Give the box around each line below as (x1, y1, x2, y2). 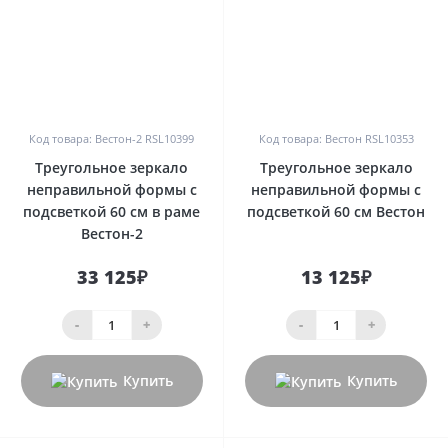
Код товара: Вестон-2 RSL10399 (29, 130, 194, 146)
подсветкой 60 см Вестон (247, 201, 425, 221)
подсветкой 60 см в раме (23, 201, 200, 221)
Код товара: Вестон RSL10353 (258, 130, 414, 146)
